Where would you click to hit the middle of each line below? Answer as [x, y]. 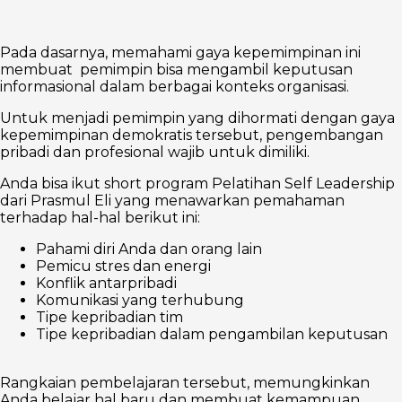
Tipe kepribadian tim [109, 317]
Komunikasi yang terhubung [140, 300]
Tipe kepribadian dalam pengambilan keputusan [212, 334]
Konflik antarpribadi [106, 283]
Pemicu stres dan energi [123, 266]
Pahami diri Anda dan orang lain [149, 249]
